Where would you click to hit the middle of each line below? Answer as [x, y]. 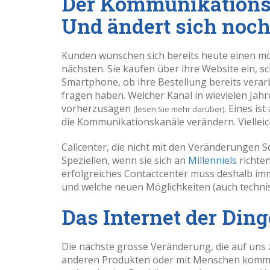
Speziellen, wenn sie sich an [125, 160]
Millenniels [214, 160]
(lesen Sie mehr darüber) [179, 109]
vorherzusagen [97, 108]
